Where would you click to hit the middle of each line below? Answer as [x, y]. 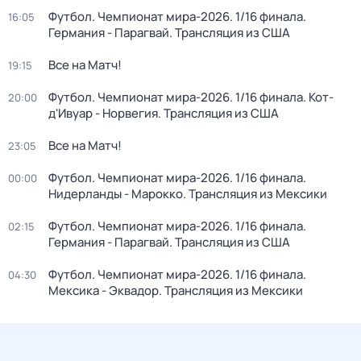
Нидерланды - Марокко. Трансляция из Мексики [188, 194]
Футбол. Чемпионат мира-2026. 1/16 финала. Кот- [191, 97]
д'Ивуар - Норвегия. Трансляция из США [164, 113]
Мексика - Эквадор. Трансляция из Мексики [176, 290]
